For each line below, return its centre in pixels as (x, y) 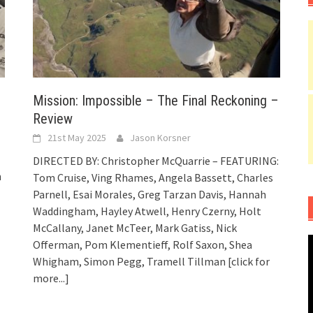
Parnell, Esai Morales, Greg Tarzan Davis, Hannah (150, 195)
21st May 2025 (77, 138)
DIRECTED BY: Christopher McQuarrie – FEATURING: (156, 161)
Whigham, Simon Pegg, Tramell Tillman (131, 262)
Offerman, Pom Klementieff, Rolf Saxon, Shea (143, 245)
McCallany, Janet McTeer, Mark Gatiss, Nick (135, 228)
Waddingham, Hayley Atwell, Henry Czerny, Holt (147, 211)
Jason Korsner (161, 138)
